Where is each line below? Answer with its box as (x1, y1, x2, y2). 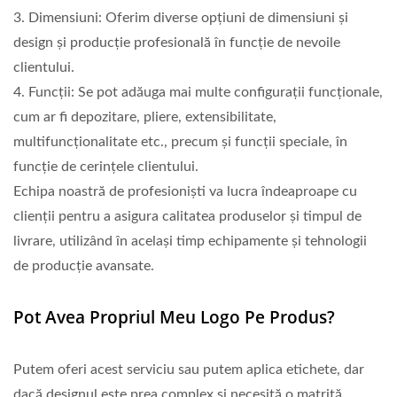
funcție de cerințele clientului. (13, 160, 198, 174)
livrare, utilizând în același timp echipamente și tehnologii (13, 234, 367, 248)
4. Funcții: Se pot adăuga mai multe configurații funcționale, (13, 85, 383, 99)
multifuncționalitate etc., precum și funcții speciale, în (13, 135, 347, 149)
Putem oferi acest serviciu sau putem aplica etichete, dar (13, 362, 364, 377)
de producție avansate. (13, 259, 154, 273)
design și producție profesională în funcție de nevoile (13, 35, 340, 50)
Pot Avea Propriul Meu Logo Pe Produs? (13, 306, 335, 329)
